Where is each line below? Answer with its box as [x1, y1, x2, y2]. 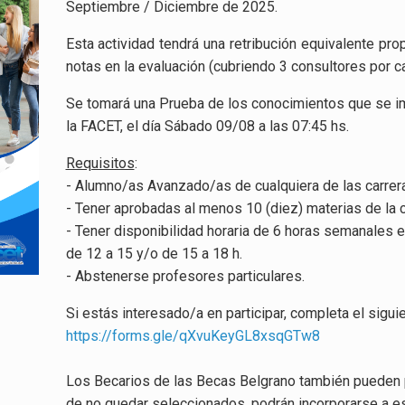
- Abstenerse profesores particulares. [65, 268, 305, 285]
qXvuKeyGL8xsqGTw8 [178, 327, 320, 344]
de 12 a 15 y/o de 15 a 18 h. [65, 245, 242, 262]
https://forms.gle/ [65, 327, 179, 344]
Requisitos [65, 155, 135, 172]
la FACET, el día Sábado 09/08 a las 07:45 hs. [65, 118, 349, 135]
